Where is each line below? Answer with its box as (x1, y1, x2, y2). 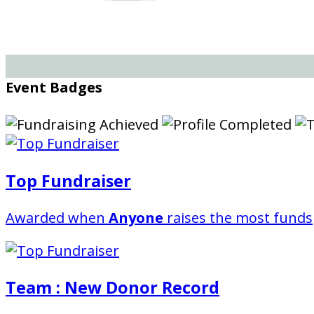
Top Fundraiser (6, 169, 131, 192)
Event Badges (6, 77, 102, 97)
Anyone (109, 207, 163, 227)
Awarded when (6, 207, 109, 227)
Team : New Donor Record (6, 276, 219, 299)
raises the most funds (163, 207, 313, 227)
